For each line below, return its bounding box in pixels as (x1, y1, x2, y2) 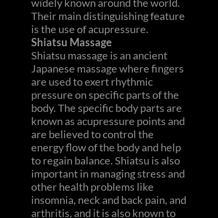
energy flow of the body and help (31, 141, 181, 154)
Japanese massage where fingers (31, 62, 184, 75)
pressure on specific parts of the (31, 88, 179, 101)
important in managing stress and (31, 167, 185, 180)
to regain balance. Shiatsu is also (31, 154, 180, 167)
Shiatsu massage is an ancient (31, 49, 167, 62)
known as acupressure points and (31, 114, 185, 127)
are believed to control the (31, 127, 154, 141)
